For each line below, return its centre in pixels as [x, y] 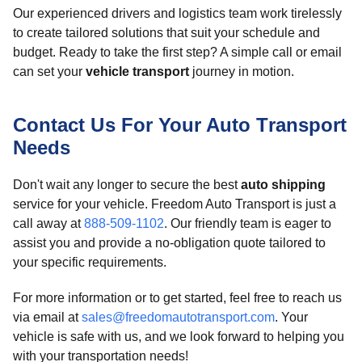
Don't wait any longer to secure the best [127, 185]
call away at [48, 223]
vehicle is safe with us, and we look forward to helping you [179, 337]
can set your [49, 72]
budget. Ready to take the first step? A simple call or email [177, 52]
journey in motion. [242, 72]
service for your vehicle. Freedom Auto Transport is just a [175, 204]
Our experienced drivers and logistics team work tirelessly [177, 13]
